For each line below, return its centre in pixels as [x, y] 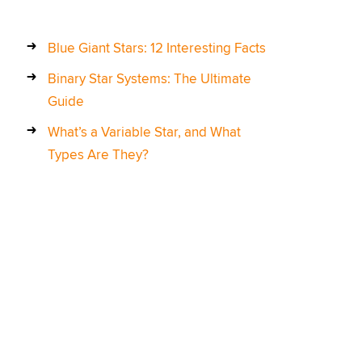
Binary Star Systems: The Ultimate [149, 79]
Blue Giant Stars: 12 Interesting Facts [157, 48]
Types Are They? [98, 155]
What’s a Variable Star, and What [144, 132]
